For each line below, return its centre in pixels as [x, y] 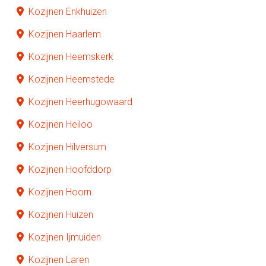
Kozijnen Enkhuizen [68, 11]
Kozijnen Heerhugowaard [80, 102]
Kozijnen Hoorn [60, 192]
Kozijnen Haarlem [65, 34]
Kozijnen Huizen [61, 214]
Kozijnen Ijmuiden [65, 237]
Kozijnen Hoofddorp [70, 169]
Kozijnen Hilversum [67, 147]
